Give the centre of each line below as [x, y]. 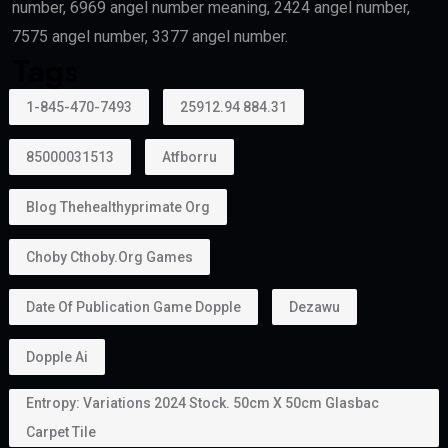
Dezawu [314, 306]
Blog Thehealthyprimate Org [118, 206]
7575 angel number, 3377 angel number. [150, 37]
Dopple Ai [57, 356]
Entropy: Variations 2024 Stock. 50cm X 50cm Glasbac [202, 403]
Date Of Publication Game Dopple [133, 306]
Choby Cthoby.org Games [109, 256]
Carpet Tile [61, 432]
